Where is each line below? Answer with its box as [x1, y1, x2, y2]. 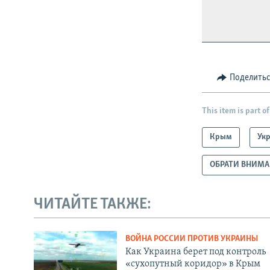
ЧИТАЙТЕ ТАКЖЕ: [34, 196, 151, 213]
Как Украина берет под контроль [125, 246, 266, 257]
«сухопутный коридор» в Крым [125, 259, 260, 269]
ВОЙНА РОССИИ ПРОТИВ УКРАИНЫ [125, 234, 258, 243]
